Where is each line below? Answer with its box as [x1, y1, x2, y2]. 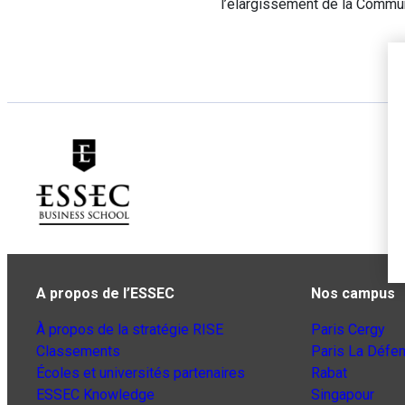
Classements [36, 343, 120, 361]
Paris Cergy [311, 321, 385, 339]
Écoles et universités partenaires [36, 364, 245, 382]
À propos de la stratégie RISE [36, 321, 223, 339]
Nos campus [311, 285, 395, 303]
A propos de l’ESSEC [36, 285, 174, 303]
